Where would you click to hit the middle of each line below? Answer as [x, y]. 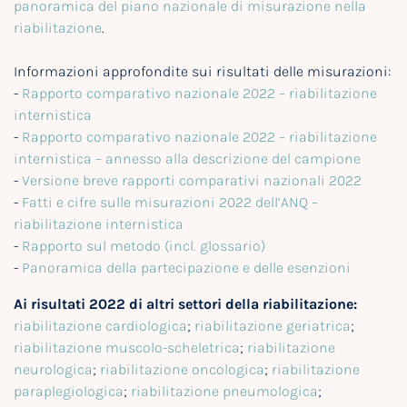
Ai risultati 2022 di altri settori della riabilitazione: [185, 304]
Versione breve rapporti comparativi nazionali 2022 [192, 181]
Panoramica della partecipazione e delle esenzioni [186, 268]
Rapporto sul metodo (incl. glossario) [144, 246]
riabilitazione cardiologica [100, 326]
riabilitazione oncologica [182, 370]
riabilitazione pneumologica [224, 392]
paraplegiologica [69, 392]
